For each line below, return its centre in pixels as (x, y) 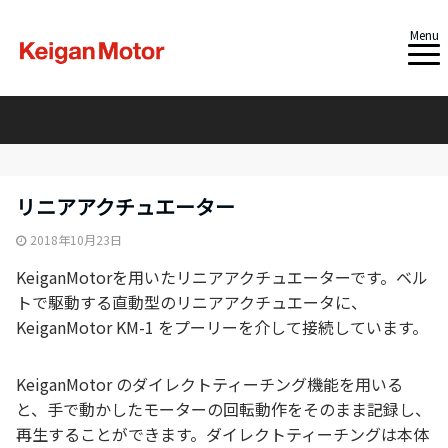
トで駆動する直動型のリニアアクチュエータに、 (191, 302)
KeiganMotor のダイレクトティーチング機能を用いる (209, 384)
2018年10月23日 (76, 239)
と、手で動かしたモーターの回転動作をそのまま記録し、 (223, 409)
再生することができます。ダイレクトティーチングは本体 (222, 434)
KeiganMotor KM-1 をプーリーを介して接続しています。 (222, 327)
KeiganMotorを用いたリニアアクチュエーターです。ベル (222, 277)
